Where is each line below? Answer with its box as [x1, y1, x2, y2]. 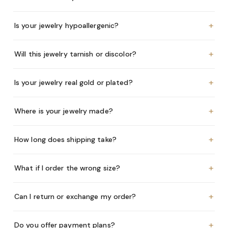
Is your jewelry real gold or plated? [14, 77, 133, 87]
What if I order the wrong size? [14, 163, 121, 173]
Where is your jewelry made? [14, 106, 113, 116]
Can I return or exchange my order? [14, 191, 136, 201]
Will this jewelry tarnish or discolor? [14, 49, 136, 59]
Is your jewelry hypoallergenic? [14, 20, 119, 30]
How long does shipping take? [14, 134, 117, 144]
